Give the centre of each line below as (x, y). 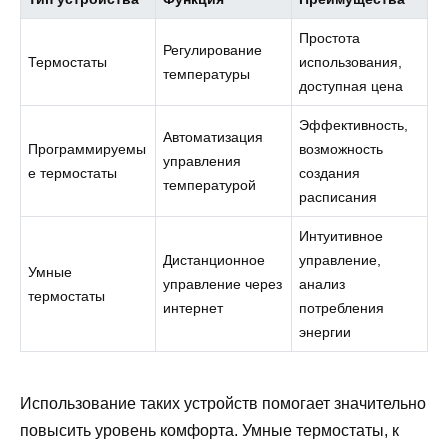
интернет (193, 308)
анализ (322, 284)
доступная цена (351, 86)
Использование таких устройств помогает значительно (223, 403)
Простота (330, 38)
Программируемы (87, 149)
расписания (338, 197)
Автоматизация (213, 137)
